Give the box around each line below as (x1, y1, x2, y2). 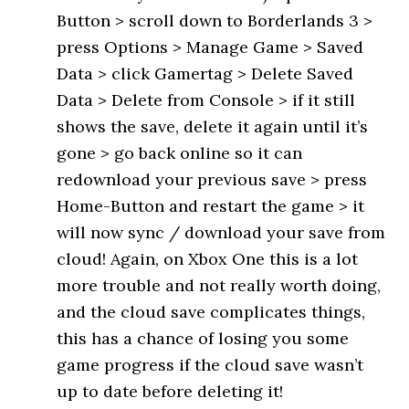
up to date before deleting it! (57, 381, 284, 402)
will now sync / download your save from (57, 222, 386, 243)
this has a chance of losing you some (57, 328, 350, 349)
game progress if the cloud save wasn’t (57, 354, 364, 375)
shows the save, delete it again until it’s (57, 116, 369, 137)
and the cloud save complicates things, (57, 301, 366, 322)
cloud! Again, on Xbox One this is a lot (57, 248, 359, 269)
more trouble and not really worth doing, (57, 275, 382, 296)
